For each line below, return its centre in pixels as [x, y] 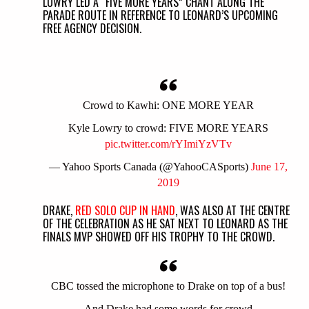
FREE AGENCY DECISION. [92, 29]
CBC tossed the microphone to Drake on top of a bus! [168, 286]
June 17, [269, 167]
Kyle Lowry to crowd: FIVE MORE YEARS [168, 128]
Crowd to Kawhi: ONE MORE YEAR [168, 106]
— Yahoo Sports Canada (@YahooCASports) [150, 167]
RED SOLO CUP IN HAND [126, 211]
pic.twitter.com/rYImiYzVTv [168, 144]
